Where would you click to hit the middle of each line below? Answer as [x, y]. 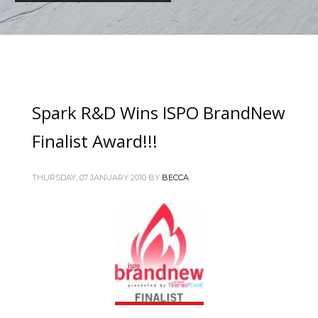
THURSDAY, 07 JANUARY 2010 [89, 177]
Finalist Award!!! [95, 141]
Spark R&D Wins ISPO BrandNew [159, 112]
